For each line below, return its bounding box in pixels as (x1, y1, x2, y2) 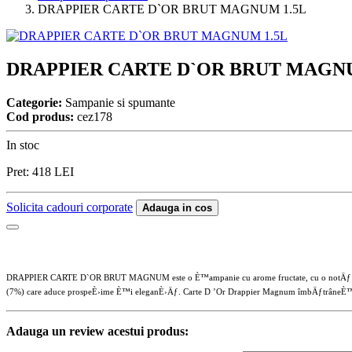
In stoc (6, 137, 39, 152)
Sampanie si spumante (62, 95, 175, 109)
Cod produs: (6, 109, 74, 123)
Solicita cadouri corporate (6, 200, 133, 214)
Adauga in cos (142, 201, 212, 214)
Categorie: (6, 95, 62, 109)
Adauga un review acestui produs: (6, 324, 189, 338)
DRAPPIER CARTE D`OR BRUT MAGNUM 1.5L (38, 2, 306, 16)
